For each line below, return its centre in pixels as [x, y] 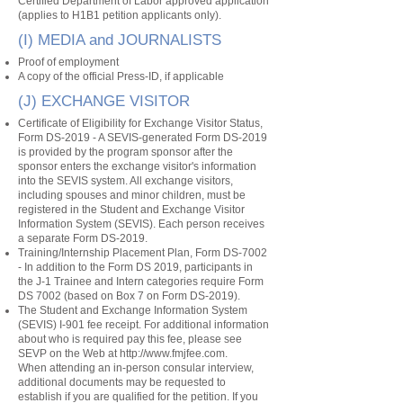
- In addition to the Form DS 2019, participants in [135, 267]
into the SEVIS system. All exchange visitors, [125, 181]
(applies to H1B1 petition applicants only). [120, 15]
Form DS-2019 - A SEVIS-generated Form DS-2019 [143, 138]
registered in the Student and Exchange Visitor [131, 210]
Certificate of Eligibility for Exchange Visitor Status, [140, 123]
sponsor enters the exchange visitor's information [137, 166]
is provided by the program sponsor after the [125, 152]
